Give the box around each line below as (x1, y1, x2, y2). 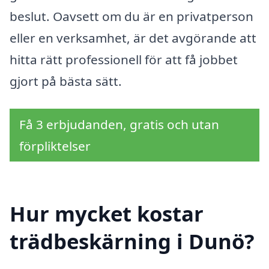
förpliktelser (19, 137, 91, 154)
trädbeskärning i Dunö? (10, 227, 255, 256)
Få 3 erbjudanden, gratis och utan (19, 115, 219, 133)
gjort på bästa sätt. (10, 72, 122, 89)
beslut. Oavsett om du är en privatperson (10, 7, 253, 25)
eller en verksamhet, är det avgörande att (10, 29, 256, 46)
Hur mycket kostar (10, 199, 204, 228)
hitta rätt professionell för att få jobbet (10, 50, 238, 68)
